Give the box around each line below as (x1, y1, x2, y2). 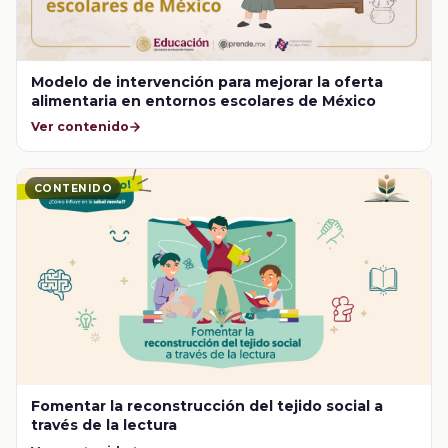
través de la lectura (31, 416, 178, 435)
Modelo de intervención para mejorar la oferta (31, 72, 384, 91)
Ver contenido (31, 119, 130, 135)
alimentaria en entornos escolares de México (31, 91, 377, 110)
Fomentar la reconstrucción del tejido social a (31, 397, 384, 416)
